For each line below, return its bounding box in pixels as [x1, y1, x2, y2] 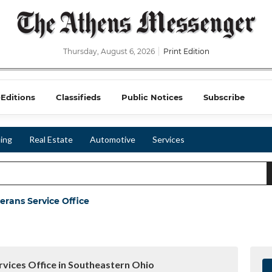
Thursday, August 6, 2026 [63, 47, 157, 56]
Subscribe [203, 92, 245, 102]
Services [152, 134, 185, 144]
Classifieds [56, 92, 101, 102]
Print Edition [163, 47, 209, 56]
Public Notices [121, 92, 183, 102]
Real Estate [29, 134, 73, 144]
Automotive [90, 134, 135, 144]
